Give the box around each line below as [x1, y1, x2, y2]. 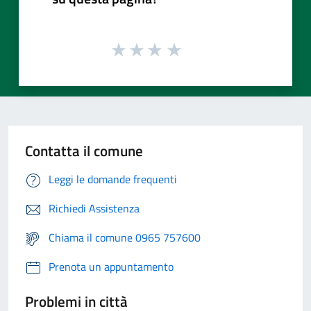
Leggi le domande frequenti [49, 171, 177, 188]
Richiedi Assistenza [49, 200, 140, 217]
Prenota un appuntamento [49, 258, 174, 276]
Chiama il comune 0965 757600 [49, 229, 201, 246]
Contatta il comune [25, 140, 143, 162]
